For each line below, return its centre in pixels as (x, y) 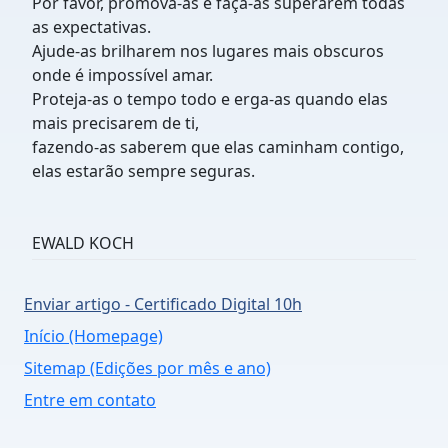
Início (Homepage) (93, 336)
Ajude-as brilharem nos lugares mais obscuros (208, 51)
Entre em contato (90, 400)
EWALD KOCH (83, 243)
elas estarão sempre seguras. (143, 171)
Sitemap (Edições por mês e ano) (147, 368)
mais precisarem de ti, (115, 123)
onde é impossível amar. (122, 75)
